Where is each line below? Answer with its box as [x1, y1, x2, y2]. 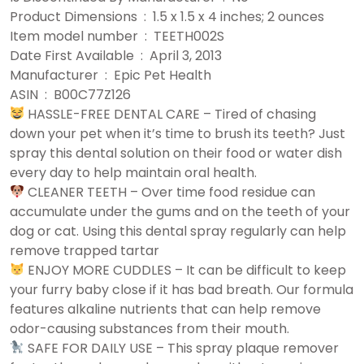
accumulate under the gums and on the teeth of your [10, 201, 350, 221]
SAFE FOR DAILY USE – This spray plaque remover [24, 338, 340, 357]
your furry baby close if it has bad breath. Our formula [10, 279, 353, 299]
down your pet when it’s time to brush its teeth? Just [10, 123, 345, 143]
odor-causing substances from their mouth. [10, 318, 289, 338]
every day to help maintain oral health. [10, 162, 257, 182]
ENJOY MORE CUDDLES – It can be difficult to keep [24, 260, 347, 279]
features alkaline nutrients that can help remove [10, 299, 321, 318]
